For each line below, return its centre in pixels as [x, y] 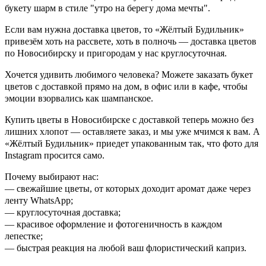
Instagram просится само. [55, 155]
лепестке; [24, 236]
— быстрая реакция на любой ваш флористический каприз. [126, 248]
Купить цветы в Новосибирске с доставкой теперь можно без [129, 119]
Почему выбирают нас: [52, 176]
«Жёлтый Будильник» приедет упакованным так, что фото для [132, 143]
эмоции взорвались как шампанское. [79, 98]
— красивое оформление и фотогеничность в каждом [113, 224]
